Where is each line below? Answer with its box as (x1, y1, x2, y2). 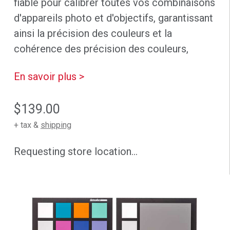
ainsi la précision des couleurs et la (13, 27, 172, 40)
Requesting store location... (13, 145, 138, 158)
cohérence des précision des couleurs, (13, 43, 188, 55)
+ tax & (13, 120, 41, 130)
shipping (40, 120, 71, 130)
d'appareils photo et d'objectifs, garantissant (13, 12, 213, 25)
